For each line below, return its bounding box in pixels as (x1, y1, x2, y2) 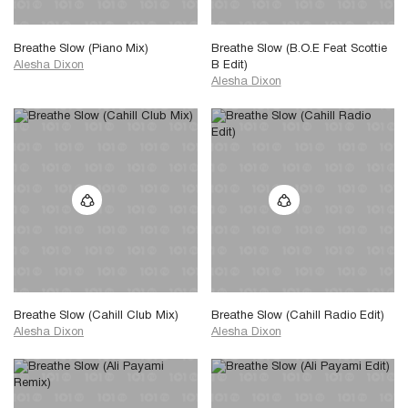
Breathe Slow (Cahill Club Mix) (14, 311, 178, 322)
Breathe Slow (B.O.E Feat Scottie (210, 44, 387, 56)
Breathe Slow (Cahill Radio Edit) (210, 311, 384, 322)
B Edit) (210, 60, 248, 72)
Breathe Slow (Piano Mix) (14, 44, 148, 56)
